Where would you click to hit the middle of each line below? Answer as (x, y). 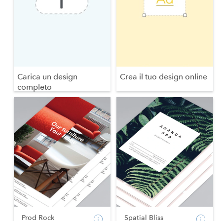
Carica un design (47, 77)
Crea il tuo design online (164, 77)
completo (35, 87)
